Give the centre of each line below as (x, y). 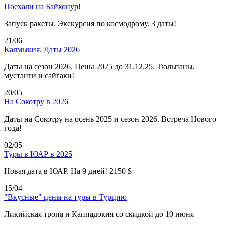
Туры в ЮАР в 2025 (38, 154)
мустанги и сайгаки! (39, 75)
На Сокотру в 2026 (36, 101)
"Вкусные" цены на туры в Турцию (65, 197)
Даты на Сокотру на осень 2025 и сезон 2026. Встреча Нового (110, 119)
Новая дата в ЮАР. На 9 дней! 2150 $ (68, 171)
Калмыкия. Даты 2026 (42, 49)
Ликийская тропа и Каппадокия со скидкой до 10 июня (99, 214)
